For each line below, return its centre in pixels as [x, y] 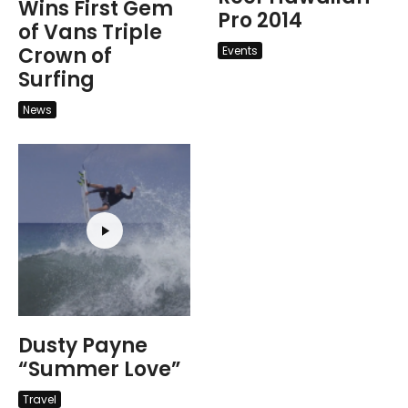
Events [240, 50]
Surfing [56, 80]
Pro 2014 [260, 20]
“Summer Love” [100, 370]
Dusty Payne [83, 346]
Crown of [65, 56]
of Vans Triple [90, 33]
